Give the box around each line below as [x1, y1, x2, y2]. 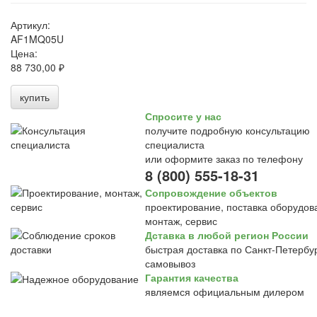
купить [20, 90, 50, 104]
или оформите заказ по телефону [145, 151, 303, 166]
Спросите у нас [145, 109, 221, 123]
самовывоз [145, 256, 195, 270]
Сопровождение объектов [145, 185, 277, 200]
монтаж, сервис [145, 214, 217, 228]
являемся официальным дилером [145, 284, 304, 299]
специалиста [145, 137, 204, 151]
